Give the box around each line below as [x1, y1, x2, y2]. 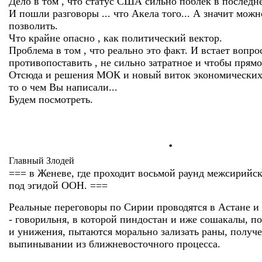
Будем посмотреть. [9, 94, 93, 105]
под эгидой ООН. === [9, 180, 108, 191]
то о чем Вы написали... [9, 81, 118, 93]
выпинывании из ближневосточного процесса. [9, 238, 220, 250]
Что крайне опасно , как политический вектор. [9, 32, 222, 44]
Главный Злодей [9, 156, 74, 166]
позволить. [9, 20, 58, 32]
